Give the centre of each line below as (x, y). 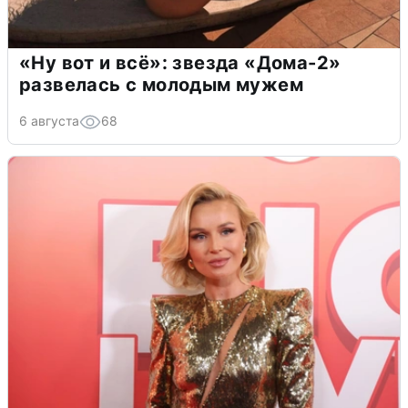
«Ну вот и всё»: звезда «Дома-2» (180, 62)
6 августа (49, 120)
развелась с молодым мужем (161, 84)
